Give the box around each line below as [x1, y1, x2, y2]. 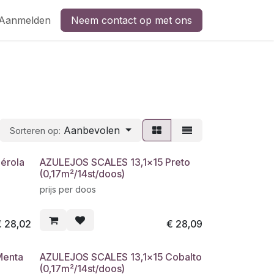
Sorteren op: [10, 125, 61, 136]
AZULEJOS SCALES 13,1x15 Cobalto [40, 251, 202, 264]
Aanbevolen [64, 124, 120, 136]
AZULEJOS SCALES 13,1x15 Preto [40, 156, 191, 168]
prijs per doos [40, 184, 97, 194]
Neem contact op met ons [71, 14, 192, 26]
